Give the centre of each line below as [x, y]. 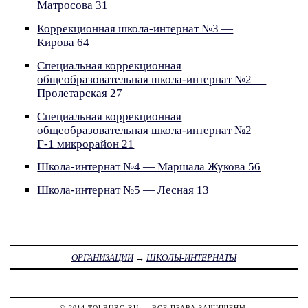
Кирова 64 [64, 42]
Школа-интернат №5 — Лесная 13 [123, 190]
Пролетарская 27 [80, 93]
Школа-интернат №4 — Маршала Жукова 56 [149, 167]
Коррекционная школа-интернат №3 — [135, 28]
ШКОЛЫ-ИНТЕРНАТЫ [191, 257]
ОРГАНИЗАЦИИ [102, 257]
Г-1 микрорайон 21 [86, 144]
